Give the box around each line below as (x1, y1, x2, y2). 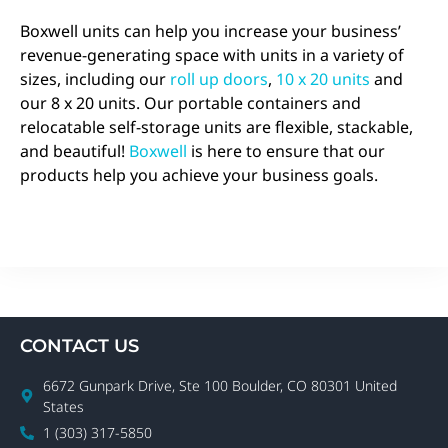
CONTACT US (20, 335, 139, 358)
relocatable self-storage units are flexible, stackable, (20, 115, 413, 138)
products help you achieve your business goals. (20, 163, 378, 186)
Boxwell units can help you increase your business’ (20, 19, 401, 42)
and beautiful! (20, 139, 129, 162)
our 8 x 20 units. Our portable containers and (20, 91, 361, 114)
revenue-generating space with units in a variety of (20, 43, 404, 66)
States (42, 397, 84, 417)
